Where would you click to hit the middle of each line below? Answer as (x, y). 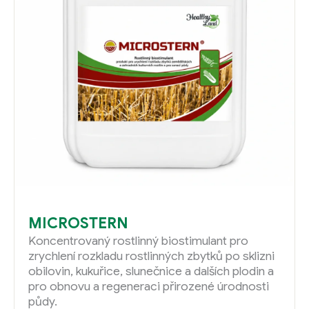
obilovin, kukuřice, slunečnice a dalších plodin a (151, 271)
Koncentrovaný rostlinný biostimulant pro (138, 241)
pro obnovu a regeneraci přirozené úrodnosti (149, 287)
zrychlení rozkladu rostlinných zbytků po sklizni (151, 256)
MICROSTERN (78, 223)
